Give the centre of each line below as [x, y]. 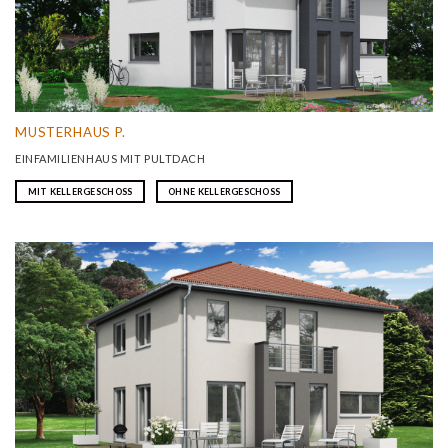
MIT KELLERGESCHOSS [80, 192]
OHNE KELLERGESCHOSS [224, 192]
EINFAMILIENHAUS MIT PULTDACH [110, 158]
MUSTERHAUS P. [70, 131]
